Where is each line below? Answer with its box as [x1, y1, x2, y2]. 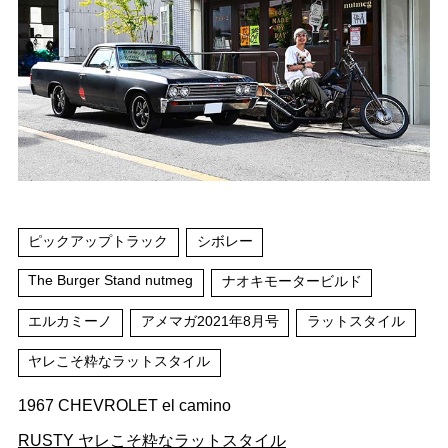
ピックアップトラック [28, 232, 169, 249]
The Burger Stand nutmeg [28, 271, 194, 288]
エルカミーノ [28, 313, 113, 330]
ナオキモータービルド [221, 272, 362, 289]
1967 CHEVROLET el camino [17, 397, 231, 415]
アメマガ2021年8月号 [140, 313, 279, 330]
